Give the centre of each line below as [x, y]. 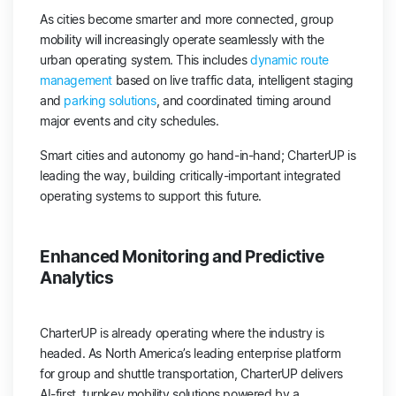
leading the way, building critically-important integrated [190, 175]
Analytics [79, 278]
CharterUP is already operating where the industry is [182, 332]
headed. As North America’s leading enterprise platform [190, 353]
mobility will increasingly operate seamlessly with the [182, 39]
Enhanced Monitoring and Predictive [182, 256]
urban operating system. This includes [145, 59]
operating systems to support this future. [152, 195]
